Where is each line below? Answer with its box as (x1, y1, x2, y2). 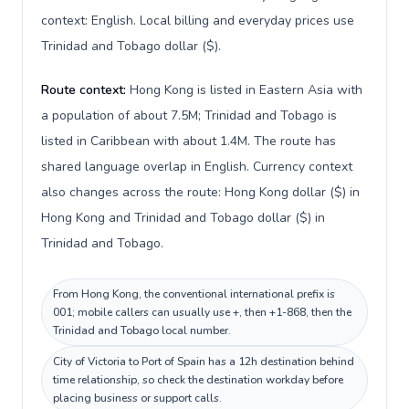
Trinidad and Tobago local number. (53, 323, 231, 338)
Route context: (41, 81, 130, 99)
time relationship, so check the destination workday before (53, 372, 343, 387)
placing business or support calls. (53, 391, 222, 405)
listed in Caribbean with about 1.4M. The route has (41, 132, 336, 150)
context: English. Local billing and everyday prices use (41, 12, 354, 29)
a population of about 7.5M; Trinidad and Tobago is (41, 107, 337, 124)
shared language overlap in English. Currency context (41, 158, 352, 175)
